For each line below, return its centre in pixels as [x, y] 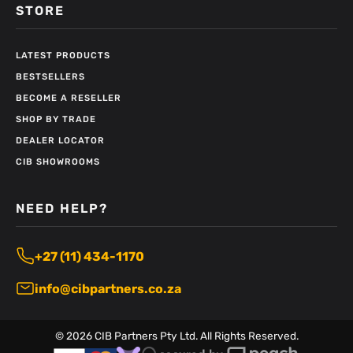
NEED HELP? [62, 208]
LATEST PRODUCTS [63, 56]
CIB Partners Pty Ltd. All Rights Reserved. [195, 336]
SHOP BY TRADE [56, 120]
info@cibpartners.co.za [108, 288]
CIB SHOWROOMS [58, 162]
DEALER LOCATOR [60, 141]
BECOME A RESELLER [69, 98]
